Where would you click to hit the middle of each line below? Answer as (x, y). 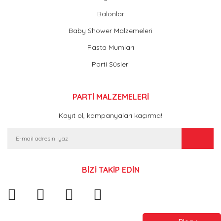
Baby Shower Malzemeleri (110, 30)
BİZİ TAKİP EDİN (110, 169)
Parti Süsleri (110, 64)
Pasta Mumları (110, 47)
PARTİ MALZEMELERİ (110, 96)
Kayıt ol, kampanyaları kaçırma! (110, 115)
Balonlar (110, 14)
